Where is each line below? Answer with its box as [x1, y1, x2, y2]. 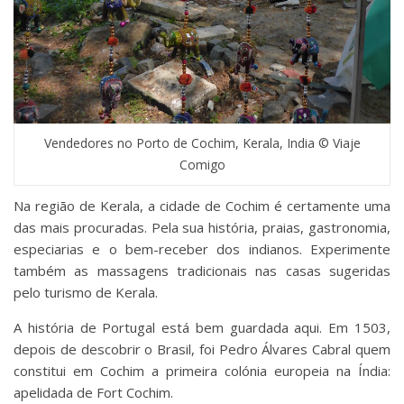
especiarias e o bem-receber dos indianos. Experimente [14, 240, 390, 259]
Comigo [179, 156, 225, 174]
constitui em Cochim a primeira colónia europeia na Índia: [14, 362, 390, 381]
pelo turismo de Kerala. [14, 283, 158, 302]
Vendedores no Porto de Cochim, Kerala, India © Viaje [43, 134, 361, 152]
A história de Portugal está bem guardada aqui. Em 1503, [14, 318, 390, 337]
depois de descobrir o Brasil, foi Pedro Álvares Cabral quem [14, 340, 390, 359]
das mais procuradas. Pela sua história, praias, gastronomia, [14, 218, 390, 237]
